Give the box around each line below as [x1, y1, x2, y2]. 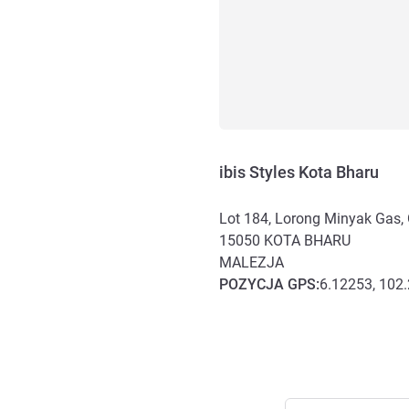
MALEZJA [219, 253, 284, 271]
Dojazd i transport [218, 297, 346, 317]
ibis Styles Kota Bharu [219, 162, 379, 182]
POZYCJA [219, 275, 288, 293]
